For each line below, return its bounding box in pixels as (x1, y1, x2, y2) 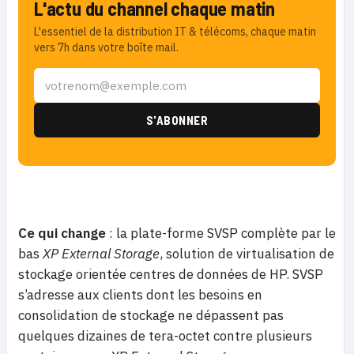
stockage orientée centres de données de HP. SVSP (18, 265, 323, 283)
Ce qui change (18, 224, 106, 242)
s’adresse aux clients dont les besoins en (18, 286, 262, 303)
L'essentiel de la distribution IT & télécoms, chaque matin (34, 24, 316, 39)
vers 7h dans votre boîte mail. (34, 40, 179, 55)
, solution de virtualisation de (160, 245, 334, 262)
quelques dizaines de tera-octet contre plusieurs (18, 327, 312, 345)
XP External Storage (43, 245, 160, 262)
